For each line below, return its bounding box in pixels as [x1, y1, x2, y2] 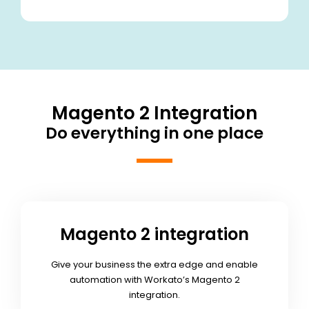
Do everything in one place [46, 122, 263, 145]
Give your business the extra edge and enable [51, 257, 258, 271]
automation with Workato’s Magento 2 [69, 272, 240, 286]
